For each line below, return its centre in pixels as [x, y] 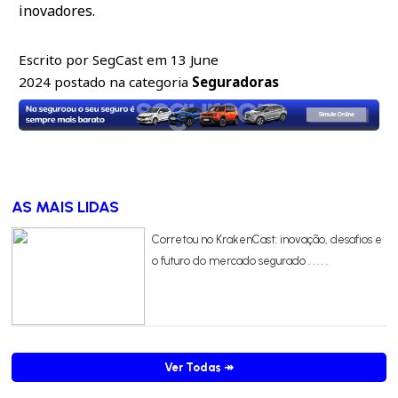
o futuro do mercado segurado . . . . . [239, 260]
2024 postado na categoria [105, 82]
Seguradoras [235, 82]
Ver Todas [194, 367]
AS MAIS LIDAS [65, 206]
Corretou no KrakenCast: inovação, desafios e [267, 239]
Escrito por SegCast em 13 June [119, 60]
